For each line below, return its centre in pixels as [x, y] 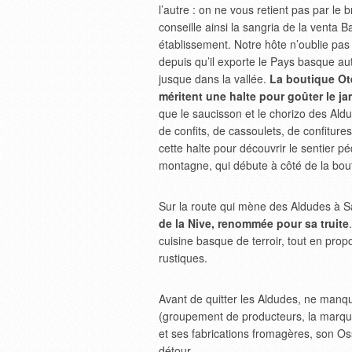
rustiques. [183, 258]
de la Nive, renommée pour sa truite [254, 223]
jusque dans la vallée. [214, 79]
